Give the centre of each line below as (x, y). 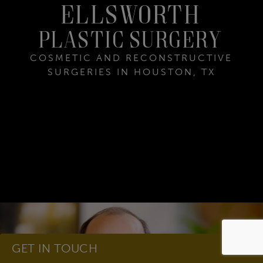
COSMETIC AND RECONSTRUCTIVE (131, 58)
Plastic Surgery (131, 39)
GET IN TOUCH (55, 248)
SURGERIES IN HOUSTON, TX (131, 72)
